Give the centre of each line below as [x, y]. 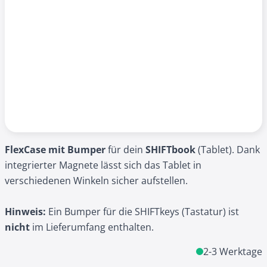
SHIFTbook [170, 150]
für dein [125, 150]
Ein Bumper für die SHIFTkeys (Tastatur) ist [142, 212]
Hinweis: [25, 212]
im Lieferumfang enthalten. [93, 227]
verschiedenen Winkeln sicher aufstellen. [96, 181]
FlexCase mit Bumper [55, 150]
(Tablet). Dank [228, 150]
